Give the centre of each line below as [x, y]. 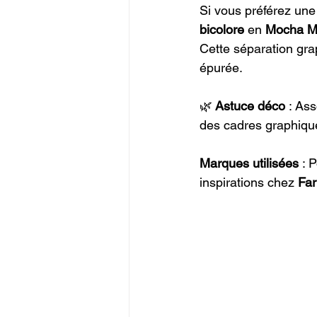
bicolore [222, 29]
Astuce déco [249, 105]
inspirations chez [249, 182]
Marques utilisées [249, 163]
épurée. [221, 67]
